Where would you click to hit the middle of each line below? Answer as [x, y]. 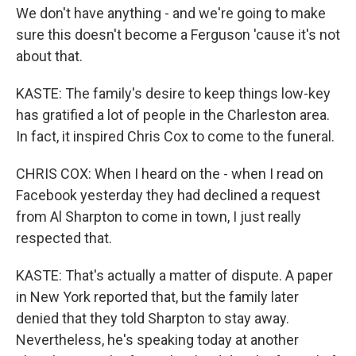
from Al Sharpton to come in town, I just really [159, 217]
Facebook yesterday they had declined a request [168, 195]
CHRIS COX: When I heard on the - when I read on [170, 174]
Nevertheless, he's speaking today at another [157, 340]
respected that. [64, 238]
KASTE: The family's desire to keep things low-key [173, 93]
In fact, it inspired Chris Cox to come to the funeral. [175, 136]
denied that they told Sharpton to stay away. [153, 318]
